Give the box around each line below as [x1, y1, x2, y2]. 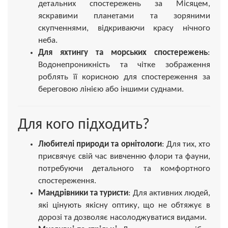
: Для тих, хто [161, 139, 210, 149]
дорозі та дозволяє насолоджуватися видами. [38, 213, 207, 222]
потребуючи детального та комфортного [38, 164, 210, 173]
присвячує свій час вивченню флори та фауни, [38, 152, 210, 161]
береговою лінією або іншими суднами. [38, 84, 184, 94]
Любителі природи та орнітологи [38, 139, 162, 149]
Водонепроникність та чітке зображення [38, 60, 210, 69]
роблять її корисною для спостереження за [38, 72, 210, 81]
